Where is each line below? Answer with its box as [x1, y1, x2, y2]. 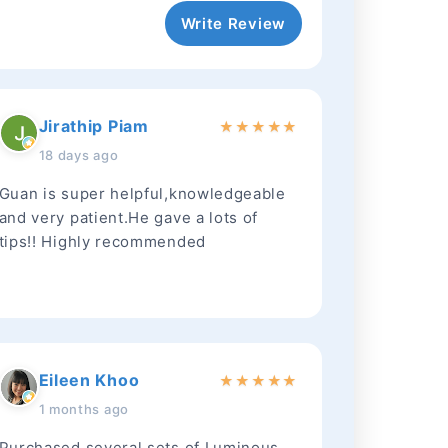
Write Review [180, 14, 286, 33]
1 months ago [38, 401, 129, 417]
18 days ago [38, 147, 119, 163]
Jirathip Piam [38, 116, 149, 136]
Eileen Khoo [38, 370, 140, 390]
